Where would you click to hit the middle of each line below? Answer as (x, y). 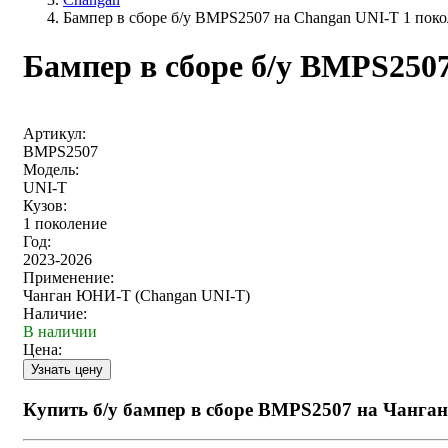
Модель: (51, 169)
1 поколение (65, 223)
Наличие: (55, 313)
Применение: (68, 277)
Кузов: (45, 205)
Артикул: (54, 133)
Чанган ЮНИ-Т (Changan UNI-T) (136, 295)
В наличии (60, 331)
